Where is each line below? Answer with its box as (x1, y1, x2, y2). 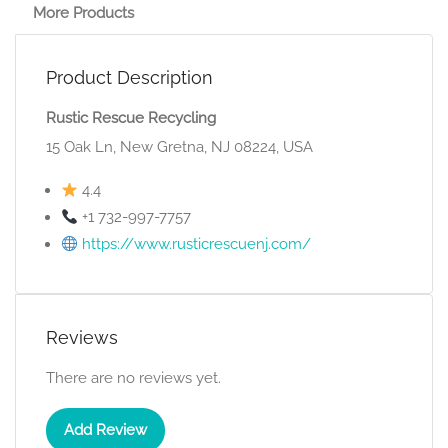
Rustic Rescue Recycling (46, 109, 216, 127)
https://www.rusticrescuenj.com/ (82, 235, 312, 253)
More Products (33, 4, 134, 22)
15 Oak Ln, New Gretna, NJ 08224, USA (46, 138, 313, 156)
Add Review (64, 421, 147, 439)
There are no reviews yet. (46, 369, 221, 387)
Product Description (46, 67, 213, 88)
